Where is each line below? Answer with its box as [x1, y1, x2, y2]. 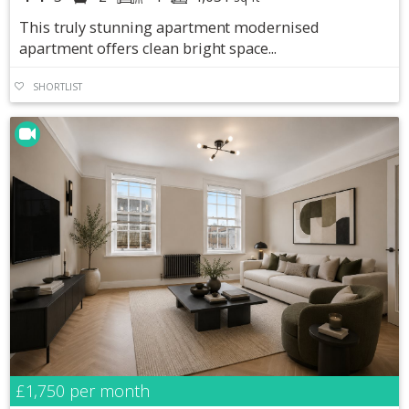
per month [65, 380, 150, 403]
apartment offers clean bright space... [18, 37, 277, 58]
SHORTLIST [33, 80, 82, 94]
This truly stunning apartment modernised [18, 16, 320, 37]
